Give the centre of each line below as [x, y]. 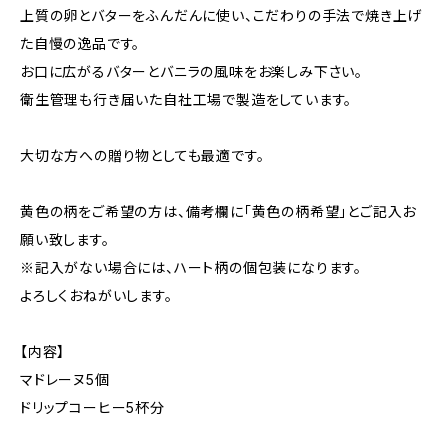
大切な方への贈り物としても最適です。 [142, 155]
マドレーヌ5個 [65, 379]
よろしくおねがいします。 [96, 295]
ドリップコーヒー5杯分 [92, 407]
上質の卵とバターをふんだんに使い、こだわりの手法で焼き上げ [221, 15]
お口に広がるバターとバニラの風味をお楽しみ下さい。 [191, 71]
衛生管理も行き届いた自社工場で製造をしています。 [186, 99]
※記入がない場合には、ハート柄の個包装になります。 [191, 267]
